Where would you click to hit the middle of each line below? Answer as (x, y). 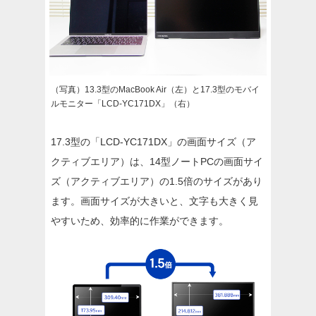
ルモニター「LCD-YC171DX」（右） (123, 103)
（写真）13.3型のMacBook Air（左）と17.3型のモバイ (155, 89)
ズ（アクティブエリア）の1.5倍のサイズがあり (157, 181)
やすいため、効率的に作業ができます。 (140, 220)
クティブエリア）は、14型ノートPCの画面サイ (157, 161)
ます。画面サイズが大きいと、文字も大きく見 (154, 201)
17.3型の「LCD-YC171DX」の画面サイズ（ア (153, 141)
